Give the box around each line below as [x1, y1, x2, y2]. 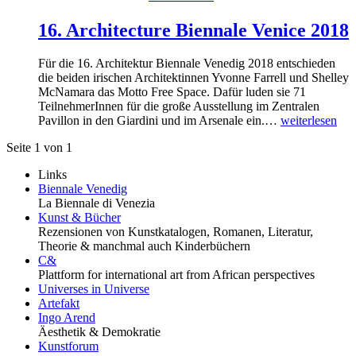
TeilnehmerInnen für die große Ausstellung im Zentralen [38, 99, 319, 114]
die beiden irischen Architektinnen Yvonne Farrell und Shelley [38, 71, 349, 85]
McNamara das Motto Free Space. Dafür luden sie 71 [38, 85, 306, 99]
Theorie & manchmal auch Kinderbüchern [38, 239, 250, 253]
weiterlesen [281, 114, 337, 128]
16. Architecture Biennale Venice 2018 [38, 19, 349, 41]
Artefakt [38, 296, 79, 311]
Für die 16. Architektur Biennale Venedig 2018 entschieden [38, 56, 335, 71]
